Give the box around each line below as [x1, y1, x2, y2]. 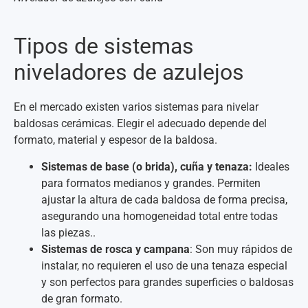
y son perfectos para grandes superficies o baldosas [41, 275, 294, 289]
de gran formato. [41, 291, 125, 305]
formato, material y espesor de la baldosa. [14, 133, 217, 147]
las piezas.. [41, 225, 96, 239]
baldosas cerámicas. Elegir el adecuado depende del [14, 117, 267, 131]
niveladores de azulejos [14, 59, 244, 86]
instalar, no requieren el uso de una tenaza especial [41, 258, 287, 272]
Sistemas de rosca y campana [41, 242, 190, 256]
